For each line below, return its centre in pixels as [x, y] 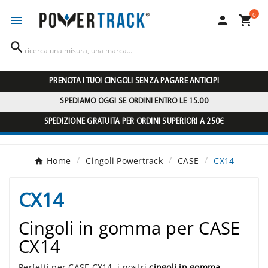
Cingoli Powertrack [124, 161]
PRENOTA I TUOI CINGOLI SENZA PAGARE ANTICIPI [134, 81]
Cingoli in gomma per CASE [130, 228]
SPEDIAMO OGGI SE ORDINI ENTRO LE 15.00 [134, 102]
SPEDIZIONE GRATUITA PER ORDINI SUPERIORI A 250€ [134, 122]
